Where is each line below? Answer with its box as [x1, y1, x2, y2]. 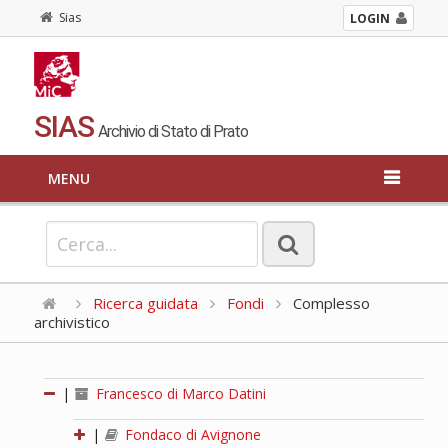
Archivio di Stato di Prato [97, 122, 248, 142]
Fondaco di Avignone [120, 425, 261, 445]
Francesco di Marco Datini [91, 384, 266, 404]
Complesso [288, 293, 370, 314]
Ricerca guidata [92, 293, 198, 314]
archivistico [33, 312, 110, 333]
